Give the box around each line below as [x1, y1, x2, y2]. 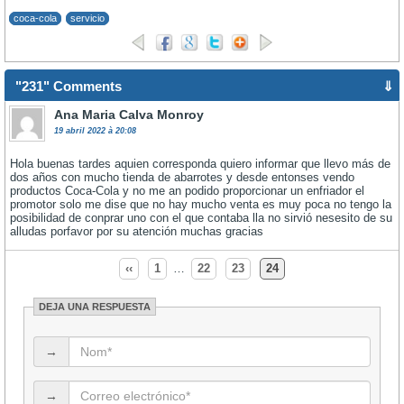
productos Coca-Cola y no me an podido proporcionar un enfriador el [10, 184, 364, 197]
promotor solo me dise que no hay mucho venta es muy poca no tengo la [10, 197, 391, 211]
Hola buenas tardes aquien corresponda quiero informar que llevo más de [10, 157, 390, 170]
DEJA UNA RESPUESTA [39, 301, 151, 312]
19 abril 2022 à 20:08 [54, 126, 136, 135]
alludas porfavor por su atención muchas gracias [10, 225, 263, 238]
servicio [70, 13, 105, 23]
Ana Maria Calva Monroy [54, 107, 204, 122]
